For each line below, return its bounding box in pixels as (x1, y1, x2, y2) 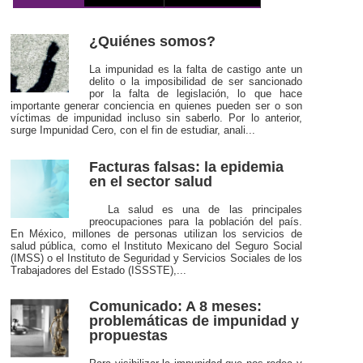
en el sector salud (89, 173, 213, 190)
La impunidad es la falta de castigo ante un (89, 63, 302, 76)
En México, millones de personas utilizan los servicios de (10, 227, 302, 240)
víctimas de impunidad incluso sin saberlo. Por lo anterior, (10, 112, 302, 125)
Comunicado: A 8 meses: (89, 297, 263, 314)
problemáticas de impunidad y (89, 312, 300, 329)
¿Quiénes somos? (89, 33, 216, 50)
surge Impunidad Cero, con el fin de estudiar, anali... (10, 124, 255, 137)
